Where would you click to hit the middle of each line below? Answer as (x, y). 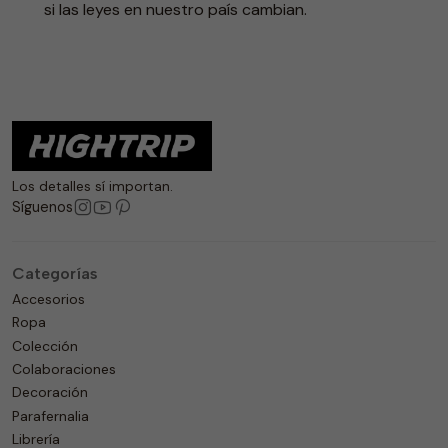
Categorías (55, 273)
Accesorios (48, 298)
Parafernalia (50, 415)
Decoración (50, 392)
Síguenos (42, 206)
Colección (45, 345)
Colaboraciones (64, 369)
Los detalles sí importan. (92, 186)
